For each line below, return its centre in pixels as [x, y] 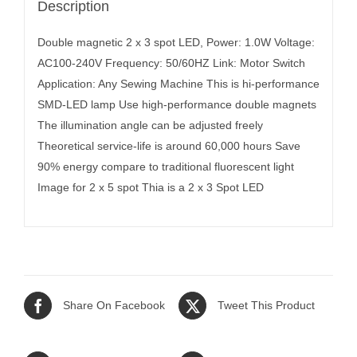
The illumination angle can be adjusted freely [150, 126]
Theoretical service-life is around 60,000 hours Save [169, 146]
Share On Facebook [114, 306]
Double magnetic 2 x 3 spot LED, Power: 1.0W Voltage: [176, 43]
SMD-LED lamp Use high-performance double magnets [177, 105]
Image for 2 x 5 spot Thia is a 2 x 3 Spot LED [150, 188]
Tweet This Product [266, 306]
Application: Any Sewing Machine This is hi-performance [178, 84]
